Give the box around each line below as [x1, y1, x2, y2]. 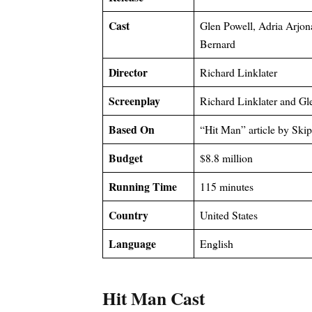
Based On [108, 121, 155, 138]
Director [108, 64, 148, 81]
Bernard [199, 36, 235, 52]
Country [108, 207, 148, 224]
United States [199, 208, 258, 223]
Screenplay [108, 93, 160, 109]
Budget [108, 150, 143, 166]
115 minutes [199, 179, 253, 194]
